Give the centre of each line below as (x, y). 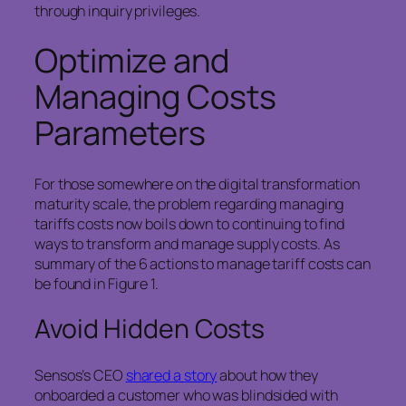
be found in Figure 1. (97, 283)
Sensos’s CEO (80, 375)
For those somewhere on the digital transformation (198, 184)
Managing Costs (155, 97)
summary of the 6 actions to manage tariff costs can (203, 263)
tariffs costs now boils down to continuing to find (189, 223)
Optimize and (132, 61)
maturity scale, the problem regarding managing (189, 203)
